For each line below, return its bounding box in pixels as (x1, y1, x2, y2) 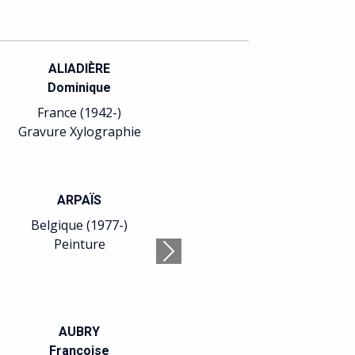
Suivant (167, 250, 212, 269)
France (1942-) (37, 104, 122, 121)
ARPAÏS (57, 193, 102, 208)
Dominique (48, 80, 112, 95)
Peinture (53, 235, 105, 253)
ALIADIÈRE (48, 61, 111, 76)
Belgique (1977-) (31, 216, 128, 234)
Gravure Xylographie (17, 123, 141, 140)
